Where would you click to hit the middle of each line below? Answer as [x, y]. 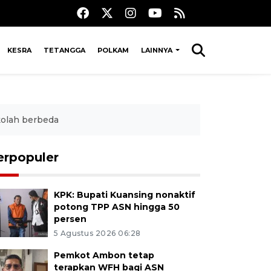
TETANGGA [64, 50]
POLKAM [113, 50]
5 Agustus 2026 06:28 [97, 233]
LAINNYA [157, 50]
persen [70, 219]
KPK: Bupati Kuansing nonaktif [124, 194]
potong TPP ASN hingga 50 [116, 207]
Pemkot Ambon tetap [104, 255]
